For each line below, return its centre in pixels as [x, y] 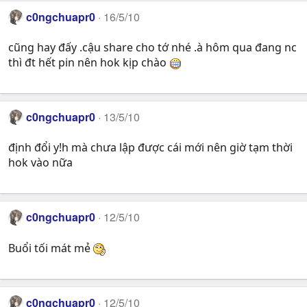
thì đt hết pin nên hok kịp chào [89, 62]
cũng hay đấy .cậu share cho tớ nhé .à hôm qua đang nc [152, 47]
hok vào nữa [40, 163]
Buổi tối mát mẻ [51, 248]
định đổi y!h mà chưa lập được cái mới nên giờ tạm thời [150, 148]
